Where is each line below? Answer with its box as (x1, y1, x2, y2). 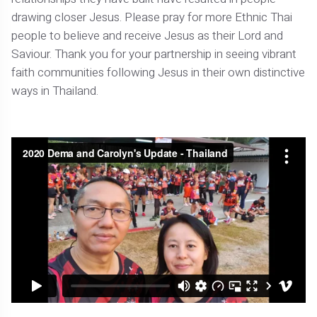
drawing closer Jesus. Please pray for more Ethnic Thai (11, 8, 293, 26)
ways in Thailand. (11, 81, 99, 100)
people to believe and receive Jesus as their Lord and (11, 26, 284, 45)
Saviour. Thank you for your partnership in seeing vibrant (11, 45, 297, 63)
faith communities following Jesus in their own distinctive (11, 63, 306, 81)
